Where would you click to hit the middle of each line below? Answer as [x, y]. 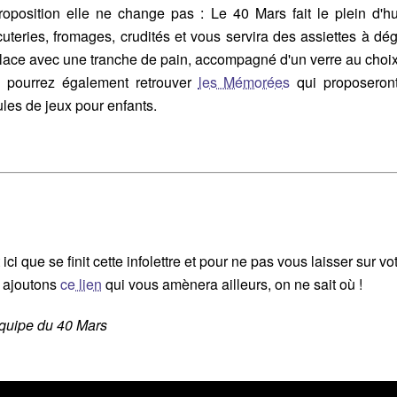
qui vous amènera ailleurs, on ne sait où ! [232, 284]
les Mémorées [244, 82]
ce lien [81, 284]
